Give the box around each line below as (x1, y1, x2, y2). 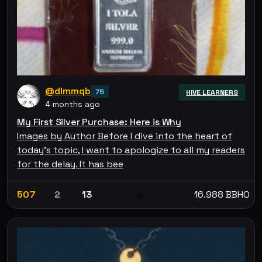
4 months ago (45, 98, 100, 109)
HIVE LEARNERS (186, 87, 239, 97)
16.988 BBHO (194, 188, 250, 201)
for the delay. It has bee (17, 157, 123, 170)
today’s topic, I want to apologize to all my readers (17, 143, 245, 156)
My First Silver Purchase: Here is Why (17, 115, 182, 128)
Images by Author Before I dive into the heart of (17, 129, 232, 142)
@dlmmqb (45, 84, 91, 97)
